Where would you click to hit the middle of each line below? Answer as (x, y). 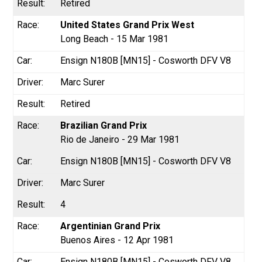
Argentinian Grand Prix (111, 226)
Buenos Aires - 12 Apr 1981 (117, 240)
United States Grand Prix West (127, 25)
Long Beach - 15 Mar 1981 (115, 39)
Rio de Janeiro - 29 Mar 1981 (120, 139)
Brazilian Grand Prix (104, 125)
